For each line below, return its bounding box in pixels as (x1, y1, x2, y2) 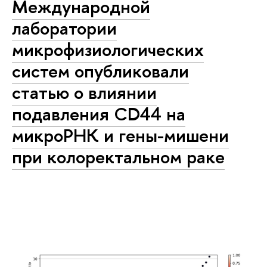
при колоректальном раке (12, 144, 225, 170)
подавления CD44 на (12, 101, 185, 127)
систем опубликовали (12, 58, 189, 84)
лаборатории (12, 15, 117, 41)
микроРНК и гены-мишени (12, 123, 229, 148)
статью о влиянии (12, 80, 157, 105)
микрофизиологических (12, 37, 204, 63)
